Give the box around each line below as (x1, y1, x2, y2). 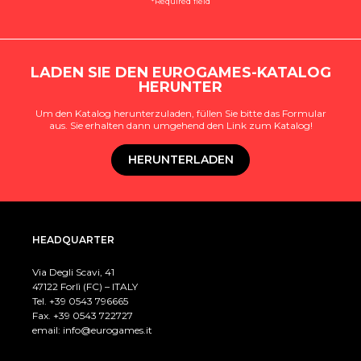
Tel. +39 (32, 294, 68, 307)
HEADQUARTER (32, 233, 114, 246)
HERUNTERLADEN (127, 152, 234, 168)
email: (32, 323, 63, 336)
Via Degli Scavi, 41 (32, 265, 114, 278)
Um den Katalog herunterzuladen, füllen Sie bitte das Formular (35, 107, 326, 120)
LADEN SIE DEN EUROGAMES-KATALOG (30, 64, 331, 82)
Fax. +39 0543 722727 (32, 309, 133, 322)
